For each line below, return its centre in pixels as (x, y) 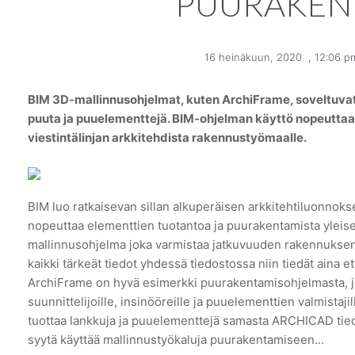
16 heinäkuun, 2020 (253, 57)
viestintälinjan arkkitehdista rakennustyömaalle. (167, 138)
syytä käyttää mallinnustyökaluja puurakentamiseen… (176, 339)
